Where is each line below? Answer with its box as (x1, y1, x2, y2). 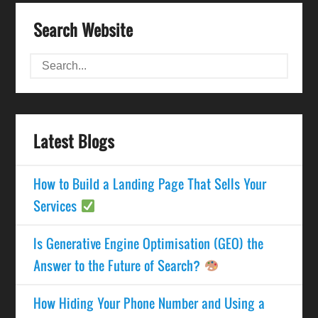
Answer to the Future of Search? (33, 256, 204, 275)
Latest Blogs (33, 129, 115, 153)
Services (33, 196, 81, 215)
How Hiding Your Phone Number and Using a (33, 293, 265, 312)
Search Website (33, 18, 133, 41)
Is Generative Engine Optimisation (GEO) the (33, 234, 264, 253)
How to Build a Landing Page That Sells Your (33, 174, 267, 193)
